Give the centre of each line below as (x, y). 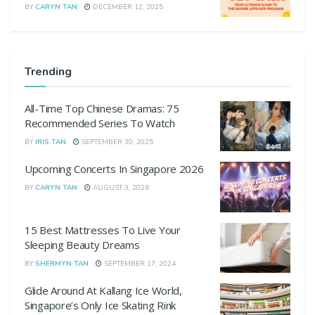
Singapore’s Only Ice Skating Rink (101, 305)
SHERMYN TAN (62, 263)
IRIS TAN (51, 142)
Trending (48, 71)
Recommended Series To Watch (100, 123)
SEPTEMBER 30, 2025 (116, 142)
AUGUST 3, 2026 (120, 188)
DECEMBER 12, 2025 (127, 7)
